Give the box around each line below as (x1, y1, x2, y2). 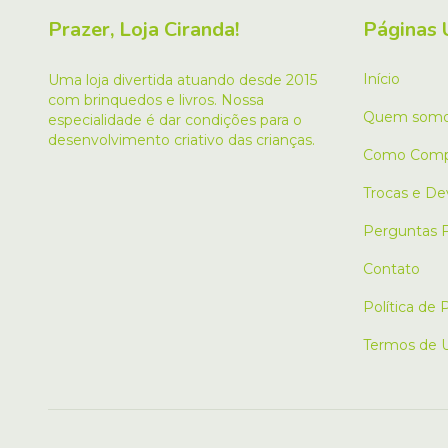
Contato (363, 260, 420, 279)
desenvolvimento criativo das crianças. (48, 131, 315, 150)
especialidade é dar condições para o (48, 111, 302, 130)
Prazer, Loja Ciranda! (48, 16, 239, 44)
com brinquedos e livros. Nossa (48, 91, 264, 110)
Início (363, 70, 400, 89)
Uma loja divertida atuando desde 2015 (48, 71, 317, 90)
